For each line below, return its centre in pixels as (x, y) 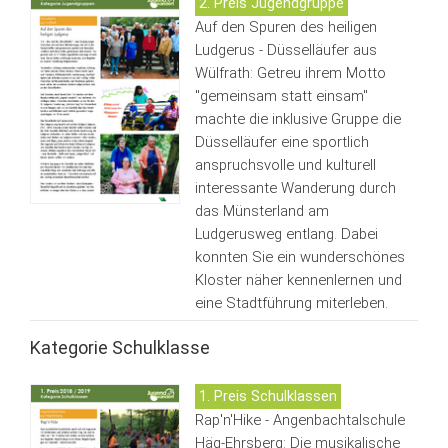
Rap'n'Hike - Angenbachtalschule (299, 419)
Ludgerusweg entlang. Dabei (286, 233)
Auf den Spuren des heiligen (285, 26)
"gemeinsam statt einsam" (281, 95)
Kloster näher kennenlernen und (298, 279)
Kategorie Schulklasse (120, 347)
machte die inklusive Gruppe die (297, 118)
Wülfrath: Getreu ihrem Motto (290, 72)
